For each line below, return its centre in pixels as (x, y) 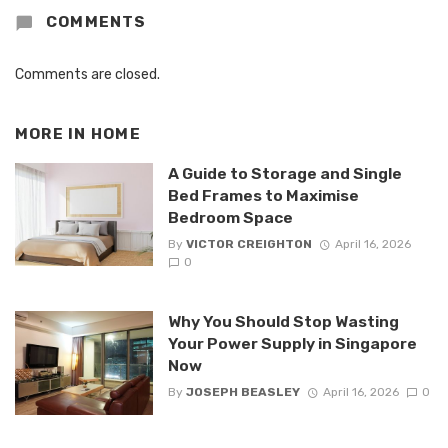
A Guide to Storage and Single (284, 173)
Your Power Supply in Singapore (292, 344)
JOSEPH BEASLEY (242, 392)
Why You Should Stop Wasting (283, 322)
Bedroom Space (230, 217)
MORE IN (53, 134)
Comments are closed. (87, 75)
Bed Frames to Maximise (263, 195)
